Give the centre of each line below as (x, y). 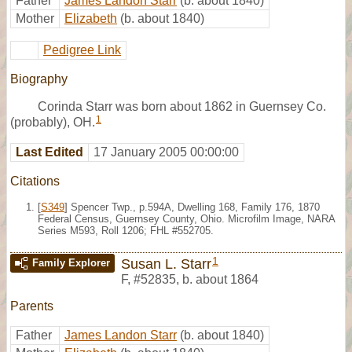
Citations (35, 181)
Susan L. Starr (166, 263)
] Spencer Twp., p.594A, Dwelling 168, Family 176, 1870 (192, 207)
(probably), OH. (53, 122)
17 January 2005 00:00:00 (166, 152)
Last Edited (49, 152)
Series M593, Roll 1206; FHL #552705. (126, 230)
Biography (39, 79)
